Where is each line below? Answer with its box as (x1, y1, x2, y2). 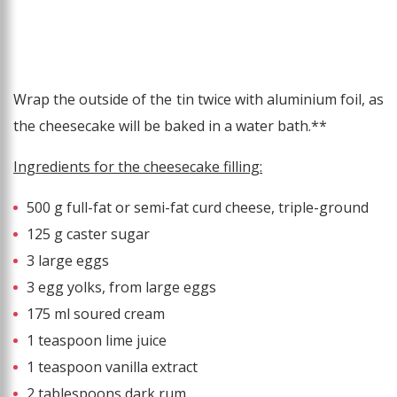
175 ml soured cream (27, 304, 165, 324)
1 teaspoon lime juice (27, 331, 167, 351)
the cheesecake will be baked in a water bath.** (13, 116, 327, 136)
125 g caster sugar (27, 224, 150, 245)
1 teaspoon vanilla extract (27, 357, 198, 378)
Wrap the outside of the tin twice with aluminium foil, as (13, 90, 384, 110)
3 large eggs (27, 251, 109, 271)
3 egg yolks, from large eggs (27, 277, 216, 298)
